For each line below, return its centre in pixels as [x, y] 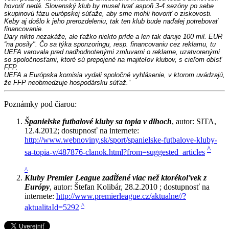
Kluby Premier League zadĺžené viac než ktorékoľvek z [116, 178]
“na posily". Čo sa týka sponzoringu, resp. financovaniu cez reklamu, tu [110, 44]
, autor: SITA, [194, 122]
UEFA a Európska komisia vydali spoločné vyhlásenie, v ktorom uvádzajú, [114, 75]
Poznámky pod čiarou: [40, 104]
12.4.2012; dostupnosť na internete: [83, 131]
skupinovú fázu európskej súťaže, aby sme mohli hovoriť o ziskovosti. [108, 14]
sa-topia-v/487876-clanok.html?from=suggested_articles [115, 152]
